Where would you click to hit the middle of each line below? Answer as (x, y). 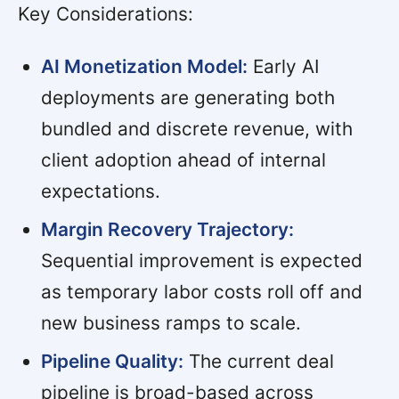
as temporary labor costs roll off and (201, 291)
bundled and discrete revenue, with (196, 128)
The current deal (258, 361)
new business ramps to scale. (171, 322)
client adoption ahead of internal (183, 159)
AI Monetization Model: (144, 66)
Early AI (283, 66)
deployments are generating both (187, 97)
